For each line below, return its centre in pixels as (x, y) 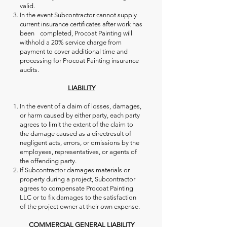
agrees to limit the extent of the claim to (77, 124)
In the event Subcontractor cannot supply (78, 15)
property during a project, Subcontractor (78, 179)
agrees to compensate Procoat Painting (77, 188)
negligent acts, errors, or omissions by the (80, 143)
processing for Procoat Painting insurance (79, 61)
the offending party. (51, 161)
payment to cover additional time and (74, 51)
